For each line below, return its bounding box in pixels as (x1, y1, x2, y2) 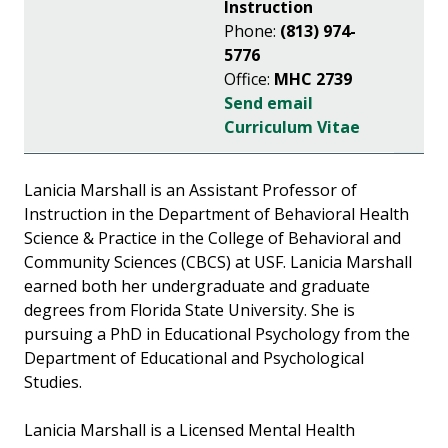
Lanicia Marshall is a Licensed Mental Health (24, 419, 355, 442)
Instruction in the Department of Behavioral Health (24, 203, 409, 226)
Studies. (24, 371, 90, 394)
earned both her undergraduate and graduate (24, 275, 370, 298)
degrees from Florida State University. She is (24, 299, 355, 322)
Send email (224, 92, 313, 115)
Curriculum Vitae (224, 116, 360, 139)
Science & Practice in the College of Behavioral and (24, 227, 401, 250)
